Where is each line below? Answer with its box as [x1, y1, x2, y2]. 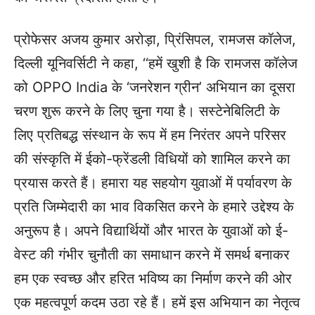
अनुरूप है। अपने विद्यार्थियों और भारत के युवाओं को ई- [14, 222, 288, 239]
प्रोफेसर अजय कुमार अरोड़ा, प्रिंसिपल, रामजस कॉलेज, [14, 31, 296, 48]
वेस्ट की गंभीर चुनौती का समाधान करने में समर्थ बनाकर [14, 246, 290, 263]
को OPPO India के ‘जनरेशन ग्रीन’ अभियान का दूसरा [14, 79, 295, 96]
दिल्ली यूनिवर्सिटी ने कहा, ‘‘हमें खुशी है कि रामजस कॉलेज [14, 55, 297, 72]
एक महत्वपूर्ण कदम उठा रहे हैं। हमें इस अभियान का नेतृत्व [14, 294, 300, 311]
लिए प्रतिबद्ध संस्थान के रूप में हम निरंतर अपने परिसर [14, 127, 286, 143]
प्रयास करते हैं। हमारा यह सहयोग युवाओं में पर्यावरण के [14, 174, 292, 191]
